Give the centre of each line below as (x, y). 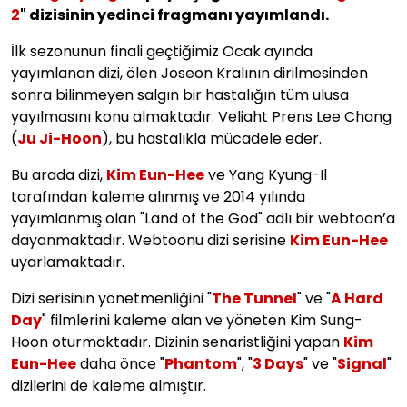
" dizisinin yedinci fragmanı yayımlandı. (174, 15)
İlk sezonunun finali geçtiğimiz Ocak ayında (162, 51)
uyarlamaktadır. (68, 262)
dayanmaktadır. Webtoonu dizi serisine (150, 240)
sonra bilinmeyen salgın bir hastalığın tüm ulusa (180, 94)
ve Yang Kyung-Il (266, 174)
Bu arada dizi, (59, 174)
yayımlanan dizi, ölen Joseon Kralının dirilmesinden (189, 73)
